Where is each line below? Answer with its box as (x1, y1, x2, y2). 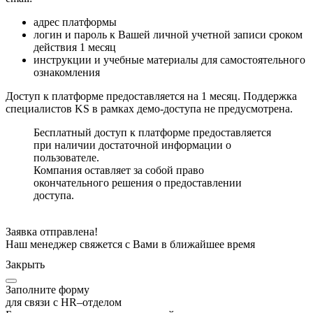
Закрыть (6, 259, 48, 270)
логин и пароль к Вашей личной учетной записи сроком (34, 29, 303, 41)
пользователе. (34, 152, 99, 163)
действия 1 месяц (34, 41, 116, 53)
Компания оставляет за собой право (34, 164, 204, 176)
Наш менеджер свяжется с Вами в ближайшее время (6, 238, 255, 250)
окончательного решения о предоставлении (34, 177, 242, 189)
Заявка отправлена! (6, 226, 98, 238)
